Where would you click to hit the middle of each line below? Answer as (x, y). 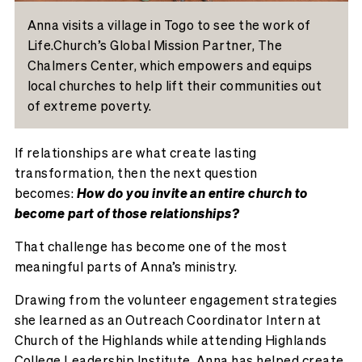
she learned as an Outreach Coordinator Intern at (168, 320)
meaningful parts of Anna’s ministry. (126, 267)
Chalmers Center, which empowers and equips (170, 65)
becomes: (45, 193)
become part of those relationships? (127, 213)
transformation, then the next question (136, 173)
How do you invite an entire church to (192, 193)
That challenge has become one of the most (151, 246)
